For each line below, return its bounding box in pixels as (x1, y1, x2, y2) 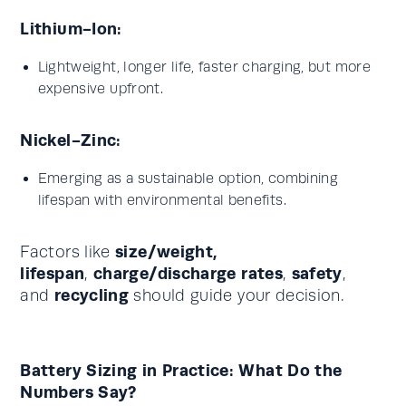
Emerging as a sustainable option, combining (37, 170, 339, 187)
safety (291, 264, 343, 283)
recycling (53, 285, 130, 304)
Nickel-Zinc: (20, 130, 121, 150)
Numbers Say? (20, 382, 137, 401)
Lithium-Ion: (20, 19, 122, 38)
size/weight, (115, 242, 218, 261)
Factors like (20, 243, 116, 261)
